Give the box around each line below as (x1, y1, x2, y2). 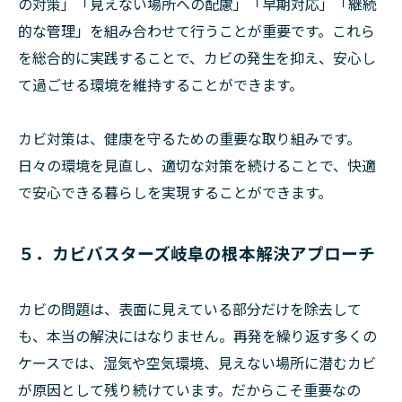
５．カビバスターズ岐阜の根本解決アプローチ (18, 240, 375, 266)
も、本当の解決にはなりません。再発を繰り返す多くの (18, 325, 377, 347)
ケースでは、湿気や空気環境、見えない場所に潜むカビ (18, 352, 376, 374)
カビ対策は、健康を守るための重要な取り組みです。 (18, 127, 361, 150)
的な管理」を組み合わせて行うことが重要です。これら (18, 20, 375, 42)
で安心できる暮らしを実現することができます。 (18, 181, 332, 204)
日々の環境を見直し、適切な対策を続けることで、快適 (18, 154, 376, 177)
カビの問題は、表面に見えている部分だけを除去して (18, 298, 362, 320)
